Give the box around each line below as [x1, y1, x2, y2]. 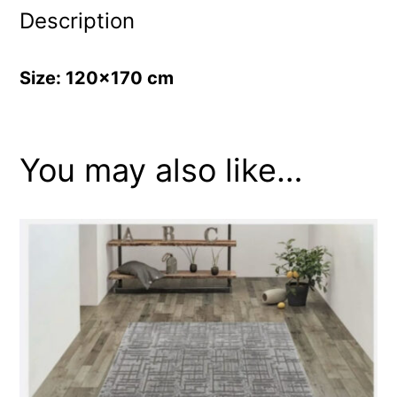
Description [19, 8, 136, 35]
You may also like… [19, 151, 304, 191]
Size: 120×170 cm [19, 67, 175, 90]
